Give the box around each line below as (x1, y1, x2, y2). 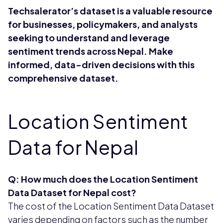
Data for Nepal (8, 135, 139, 159)
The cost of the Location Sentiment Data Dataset (8, 200, 214, 212)
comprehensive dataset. (8, 72, 118, 84)
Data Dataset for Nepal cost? (8, 186, 136, 198)
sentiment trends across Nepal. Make (8, 45, 173, 57)
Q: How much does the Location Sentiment (8, 173, 198, 185)
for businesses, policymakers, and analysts (8, 18, 198, 30)
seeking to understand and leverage (8, 31, 170, 43)
